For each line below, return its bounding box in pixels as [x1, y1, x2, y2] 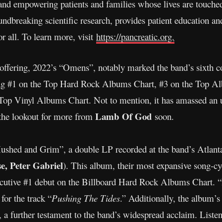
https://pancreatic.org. [96, 30, 174, 43]
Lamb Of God [95, 109, 152, 123]
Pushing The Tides [52, 191, 120, 204]
